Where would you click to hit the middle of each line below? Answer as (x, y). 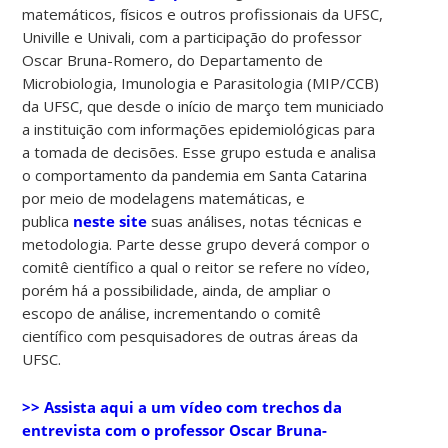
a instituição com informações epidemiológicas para (199, 128)
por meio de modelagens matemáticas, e (164, 197)
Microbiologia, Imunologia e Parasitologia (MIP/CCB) (201, 82)
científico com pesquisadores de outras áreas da (190, 335)
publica (48, 220)
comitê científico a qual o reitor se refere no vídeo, (196, 266)
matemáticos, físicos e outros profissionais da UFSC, (203, 13)
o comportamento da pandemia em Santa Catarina (195, 174)
